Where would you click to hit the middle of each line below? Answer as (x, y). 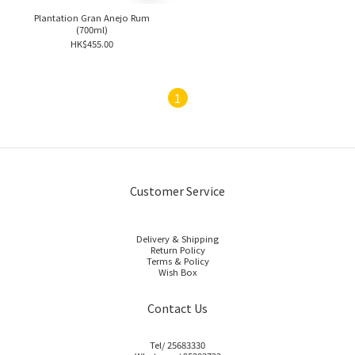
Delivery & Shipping (177, 239)
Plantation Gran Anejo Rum (92, 17)
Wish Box (177, 272)
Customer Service (177, 191)
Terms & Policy (177, 261)
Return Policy (177, 250)
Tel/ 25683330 (177, 345)
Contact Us (177, 308)
